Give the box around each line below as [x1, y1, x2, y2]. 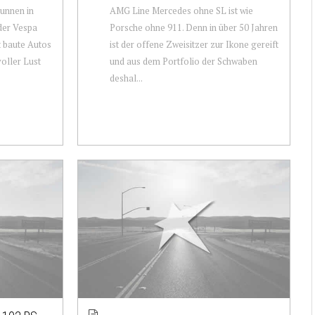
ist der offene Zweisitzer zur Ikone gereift [109, 37, 278, 51]
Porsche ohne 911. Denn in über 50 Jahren [109, 20, 278, 34]
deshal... [109, 71, 143, 84]
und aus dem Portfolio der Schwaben [109, 54, 257, 67]
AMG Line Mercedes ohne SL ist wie [109, 4, 253, 17]
